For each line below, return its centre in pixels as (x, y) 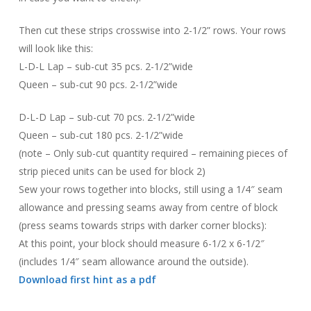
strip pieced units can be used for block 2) (112, 171)
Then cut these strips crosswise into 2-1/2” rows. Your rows (153, 30)
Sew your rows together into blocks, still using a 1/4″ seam (151, 189)
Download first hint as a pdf (88, 279)
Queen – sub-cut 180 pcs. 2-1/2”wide (101, 135)
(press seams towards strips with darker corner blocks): (143, 225)
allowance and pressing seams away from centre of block (149, 207)
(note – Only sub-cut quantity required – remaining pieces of (153, 153)
